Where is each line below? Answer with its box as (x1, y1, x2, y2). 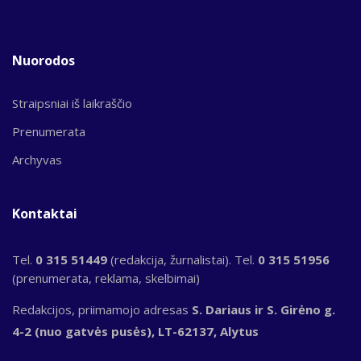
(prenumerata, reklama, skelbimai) (12, 269, 200, 286)
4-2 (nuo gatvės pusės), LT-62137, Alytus (12, 322, 259, 339)
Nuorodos (12, 51, 75, 69)
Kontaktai (12, 204, 77, 222)
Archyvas (12, 151, 62, 168)
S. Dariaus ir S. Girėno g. (192, 301, 335, 317)
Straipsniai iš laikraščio (12, 94, 132, 111)
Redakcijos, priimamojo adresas (12, 301, 192, 317)
